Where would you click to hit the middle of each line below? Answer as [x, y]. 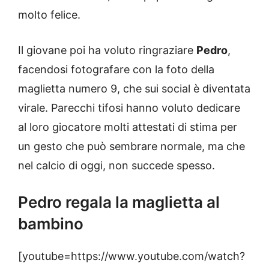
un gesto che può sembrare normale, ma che [131, 146]
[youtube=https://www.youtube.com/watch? [131, 256]
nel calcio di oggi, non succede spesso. [116, 165]
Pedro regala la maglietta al [119, 202]
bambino [51, 223]
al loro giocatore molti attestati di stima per [128, 127]
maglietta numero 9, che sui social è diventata [134, 88]
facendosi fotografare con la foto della [116, 69]
